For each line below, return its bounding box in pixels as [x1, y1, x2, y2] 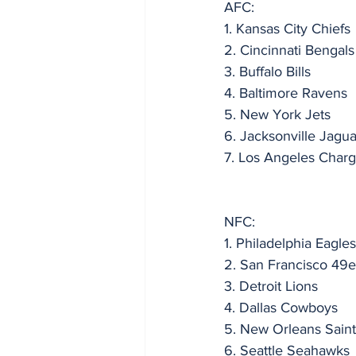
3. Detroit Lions [224, 278, 318, 295]
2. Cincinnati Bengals [224, 42, 354, 59]
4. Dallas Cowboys [224, 300, 338, 316]
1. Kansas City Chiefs [224, 21, 350, 37]
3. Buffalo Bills [224, 64, 311, 80]
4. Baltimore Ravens [224, 85, 347, 102]
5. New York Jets [224, 106, 331, 123]
